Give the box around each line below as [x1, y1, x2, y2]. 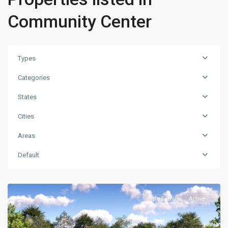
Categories [18, 74, 50, 81]
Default [18, 151, 39, 159]
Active [189, 195, 205, 202]
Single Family [142, 195, 179, 202]
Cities [18, 112, 34, 120]
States [18, 93, 37, 101]
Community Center [8, 11, 152, 32]
